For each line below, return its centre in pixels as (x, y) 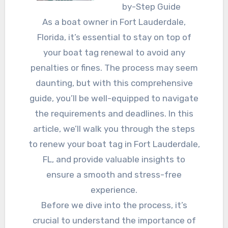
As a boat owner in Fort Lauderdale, (114, 22)
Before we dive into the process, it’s (114, 205)
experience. (114, 190)
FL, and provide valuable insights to (114, 160)
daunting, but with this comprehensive (114, 83)
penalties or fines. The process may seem (114, 68)
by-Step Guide (151, 7)
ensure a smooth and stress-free (114, 175)
